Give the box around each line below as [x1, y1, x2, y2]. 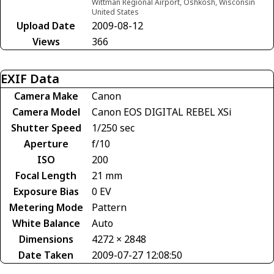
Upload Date [17, 18, 75, 32]
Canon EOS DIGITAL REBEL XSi [92, 105, 232, 119]
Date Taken [18, 248, 73, 262]
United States [92, 6, 139, 17]
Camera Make [13, 89, 78, 103]
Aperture [23, 136, 68, 150]
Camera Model [12, 105, 80, 119]
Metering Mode [9, 200, 83, 214]
